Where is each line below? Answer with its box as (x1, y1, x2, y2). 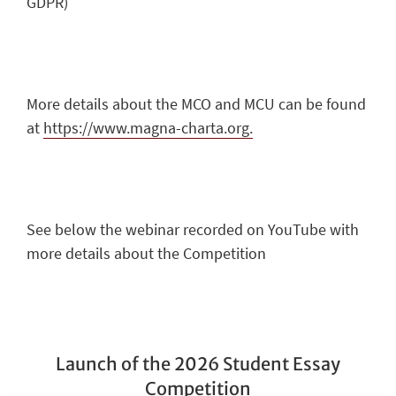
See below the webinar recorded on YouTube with (27, 218, 359, 240)
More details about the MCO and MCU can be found (27, 93, 366, 114)
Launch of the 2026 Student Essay (56, 352, 340, 375)
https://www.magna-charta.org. (43, 117, 253, 138)
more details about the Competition (27, 242, 266, 263)
